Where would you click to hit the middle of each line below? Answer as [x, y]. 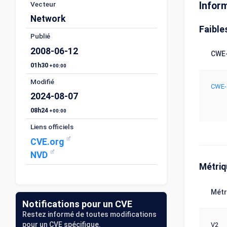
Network [48, 19]
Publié [41, 36]
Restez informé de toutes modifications [89, 214]
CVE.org [48, 142]
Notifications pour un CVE [77, 204]
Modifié [43, 81]
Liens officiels [52, 127]
